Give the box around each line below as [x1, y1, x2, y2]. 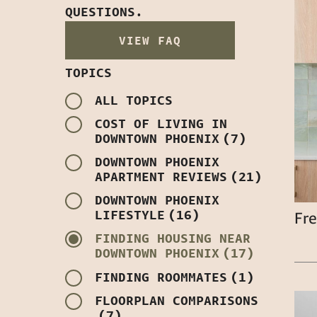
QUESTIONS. [65, 4, 143, 20]
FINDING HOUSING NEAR [95, 230, 250, 246]
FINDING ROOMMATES [95, 269, 227, 285]
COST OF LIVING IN [95, 115, 227, 132]
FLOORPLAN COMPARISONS [95, 292, 258, 309]
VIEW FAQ [119, 33, 181, 48]
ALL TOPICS [95, 92, 173, 108]
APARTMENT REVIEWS [95, 168, 227, 185]
